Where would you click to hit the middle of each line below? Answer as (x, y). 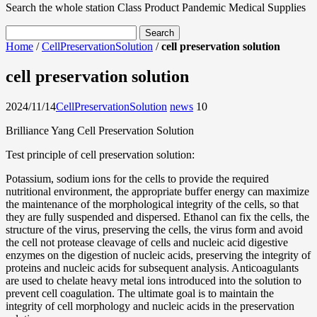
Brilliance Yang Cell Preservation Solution (100, 130)
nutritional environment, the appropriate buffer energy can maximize (157, 191)
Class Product (148, 7)
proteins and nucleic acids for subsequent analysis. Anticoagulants (152, 267)
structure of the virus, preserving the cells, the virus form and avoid (154, 229)
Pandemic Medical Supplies (244, 7)
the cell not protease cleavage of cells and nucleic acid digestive (147, 242)
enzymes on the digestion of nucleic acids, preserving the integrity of (158, 255)
